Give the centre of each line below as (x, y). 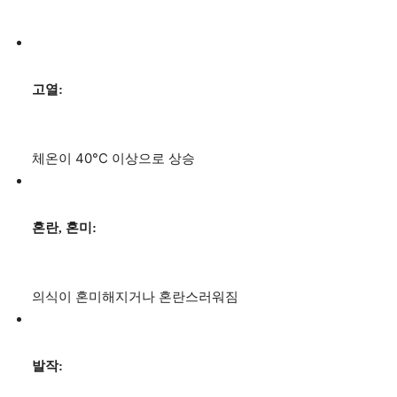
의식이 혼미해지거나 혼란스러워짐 (135, 297)
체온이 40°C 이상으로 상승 (113, 159)
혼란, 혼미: (64, 228)
